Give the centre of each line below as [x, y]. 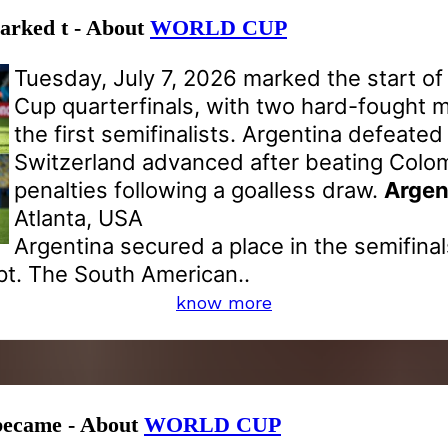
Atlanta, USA [78, 218]
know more [224, 303]
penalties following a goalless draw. [199, 190]
